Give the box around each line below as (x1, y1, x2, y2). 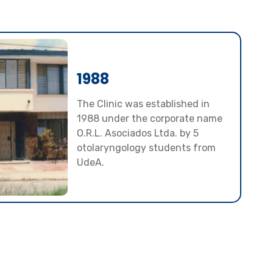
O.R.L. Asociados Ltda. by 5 (77, 127, 199, 139)
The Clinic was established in (77, 97, 210, 110)
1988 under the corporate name (77, 112, 223, 124)
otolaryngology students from (77, 141, 216, 154)
